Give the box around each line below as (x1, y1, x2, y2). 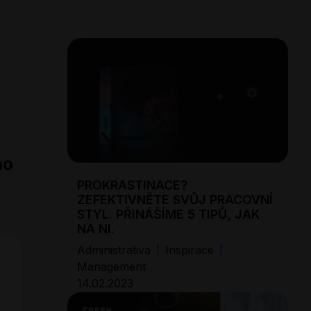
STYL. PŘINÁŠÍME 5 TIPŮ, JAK (77, 206, 260, 221)
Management (77, 259, 146, 274)
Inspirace (165, 242, 214, 257)
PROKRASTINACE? (77, 177, 187, 192)
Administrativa (77, 242, 151, 257)
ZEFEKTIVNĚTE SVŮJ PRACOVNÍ (77, 192, 273, 207)
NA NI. (77, 221, 115, 236)
